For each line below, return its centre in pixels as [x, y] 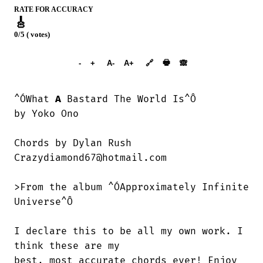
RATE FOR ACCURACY [54, 9]
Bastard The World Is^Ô [129, 99]
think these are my [67, 246]
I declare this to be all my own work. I [129, 231]
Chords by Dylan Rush [73, 143]
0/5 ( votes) [32, 35]
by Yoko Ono [46, 114]
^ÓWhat [35, 99]
